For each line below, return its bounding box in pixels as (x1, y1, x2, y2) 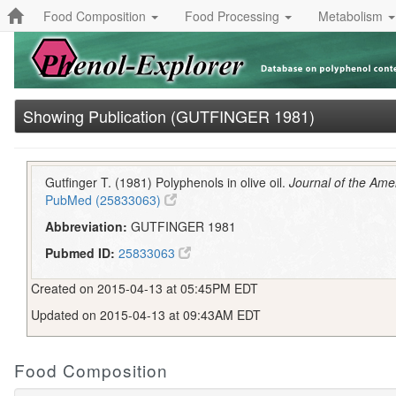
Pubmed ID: (45, 244, 116, 263)
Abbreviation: (45, 217, 128, 236)
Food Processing (185, 6, 283, 25)
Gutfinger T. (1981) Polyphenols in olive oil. (45, 173, 290, 192)
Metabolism (318, 6, 386, 25)
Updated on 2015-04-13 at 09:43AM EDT (31, 305, 261, 324)
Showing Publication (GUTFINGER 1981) (23, 104, 315, 127)
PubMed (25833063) (45, 191, 165, 209)
